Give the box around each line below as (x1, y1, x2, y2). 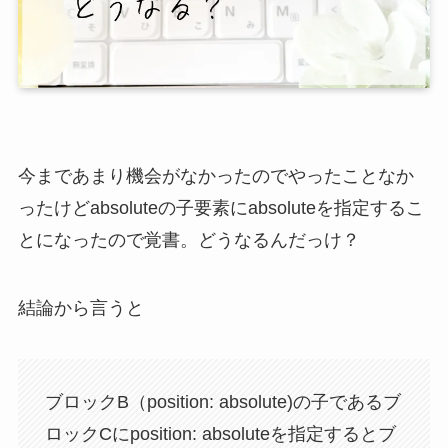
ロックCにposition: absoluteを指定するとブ (44, 424, 396, 445)
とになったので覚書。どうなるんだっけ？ (17, 229, 360, 250)
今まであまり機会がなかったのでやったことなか (17, 165, 414, 186)
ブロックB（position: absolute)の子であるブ (44, 392, 401, 413)
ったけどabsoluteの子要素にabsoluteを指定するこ (17, 197, 424, 218)
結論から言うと (17, 297, 144, 318)
